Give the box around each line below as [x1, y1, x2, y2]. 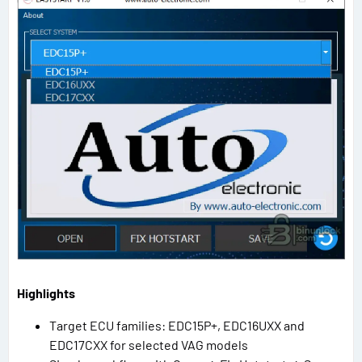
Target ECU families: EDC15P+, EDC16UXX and [49, 318, 305, 334]
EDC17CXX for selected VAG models [49, 337, 248, 353]
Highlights [17, 285, 75, 301]
